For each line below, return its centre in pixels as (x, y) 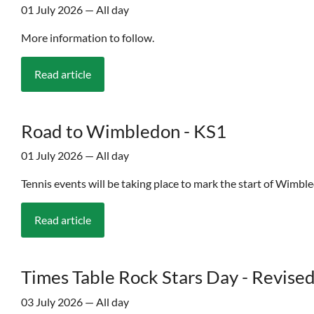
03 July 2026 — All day (75, 301)
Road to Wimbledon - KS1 (124, 131)
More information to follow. (88, 38)
